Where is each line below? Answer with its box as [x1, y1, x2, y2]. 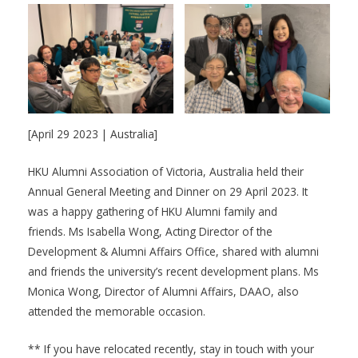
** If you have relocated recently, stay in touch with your [28, 340, 314, 356]
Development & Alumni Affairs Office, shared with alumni [28, 244, 319, 260]
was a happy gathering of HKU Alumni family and [28, 204, 277, 220]
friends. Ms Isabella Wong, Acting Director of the [28, 224, 272, 240]
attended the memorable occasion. [28, 304, 205, 320]
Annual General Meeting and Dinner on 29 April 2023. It [28, 184, 308, 200]
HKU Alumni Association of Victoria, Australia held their [28, 164, 304, 180]
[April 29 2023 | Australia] [28, 126, 157, 142]
